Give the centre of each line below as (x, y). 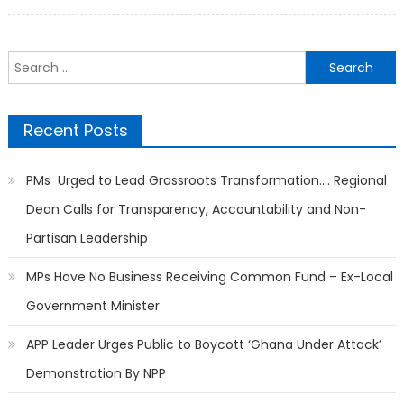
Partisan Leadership (87, 239)
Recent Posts (75, 131)
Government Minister (92, 306)
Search (29, 62)
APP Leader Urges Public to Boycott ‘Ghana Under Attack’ (203, 345)
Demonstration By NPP (96, 374)
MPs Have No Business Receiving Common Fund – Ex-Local (209, 277)
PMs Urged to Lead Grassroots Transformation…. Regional (206, 181)
